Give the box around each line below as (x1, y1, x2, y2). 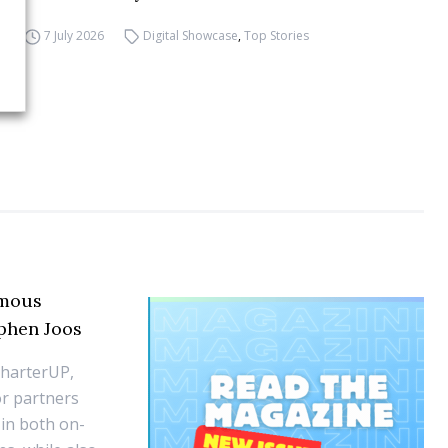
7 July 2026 (43, 27, 104, 44)
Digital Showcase (143, 27, 239, 44)
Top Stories (244, 27, 310, 44)
